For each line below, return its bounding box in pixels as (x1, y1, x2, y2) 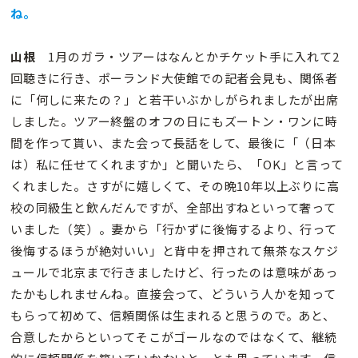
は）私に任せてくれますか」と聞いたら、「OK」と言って (10, 156, 344, 173)
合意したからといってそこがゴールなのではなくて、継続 (10, 328, 337, 346)
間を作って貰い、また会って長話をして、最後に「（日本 (10, 134, 336, 152)
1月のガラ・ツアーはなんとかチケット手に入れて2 (35, 48, 340, 66)
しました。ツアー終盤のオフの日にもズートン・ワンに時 (10, 113, 338, 130)
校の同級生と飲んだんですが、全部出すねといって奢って (10, 199, 336, 217)
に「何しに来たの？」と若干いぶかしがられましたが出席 (10, 91, 339, 109)
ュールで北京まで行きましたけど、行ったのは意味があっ (10, 264, 338, 281)
